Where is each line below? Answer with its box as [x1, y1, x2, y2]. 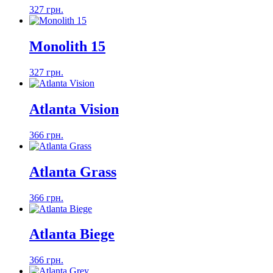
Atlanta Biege [29, 226, 115, 243]
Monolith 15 [29, 38, 105, 55]
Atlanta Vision [29, 101, 119, 117]
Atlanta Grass [29, 163, 116, 180]
